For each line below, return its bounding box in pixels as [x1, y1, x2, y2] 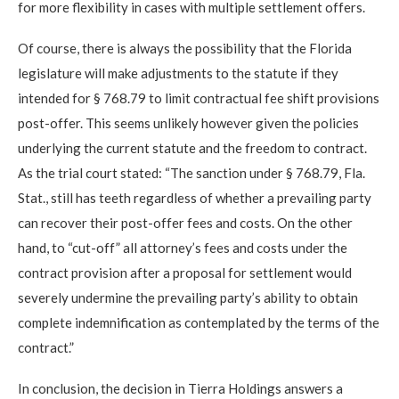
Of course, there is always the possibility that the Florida [18, 39, 352, 56]
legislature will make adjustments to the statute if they [18, 64, 338, 81]
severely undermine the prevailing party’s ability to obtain [18, 289, 358, 305]
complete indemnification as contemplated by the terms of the [18, 313, 379, 330]
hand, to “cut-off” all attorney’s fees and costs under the [18, 239, 347, 256]
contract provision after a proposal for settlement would [18, 264, 352, 281]
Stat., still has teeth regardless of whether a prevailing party [18, 189, 371, 206]
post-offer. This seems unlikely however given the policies [18, 114, 359, 131]
